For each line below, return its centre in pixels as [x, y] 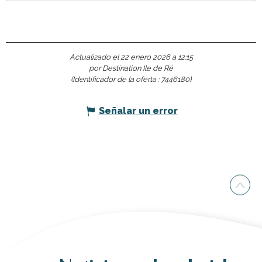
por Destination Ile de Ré [131, 68]
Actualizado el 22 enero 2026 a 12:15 [131, 57]
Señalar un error [138, 111]
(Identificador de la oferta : [116, 80]
